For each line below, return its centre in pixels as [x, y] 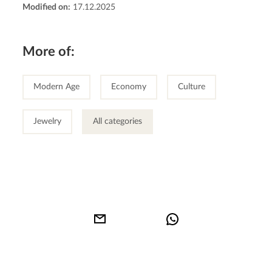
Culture [192, 87]
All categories [118, 121]
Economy [129, 87]
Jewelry [48, 121]
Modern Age [57, 87]
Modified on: [47, 7]
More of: [49, 51]
